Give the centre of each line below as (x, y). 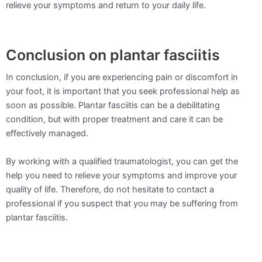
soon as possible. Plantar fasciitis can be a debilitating (113, 106)
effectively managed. (47, 134)
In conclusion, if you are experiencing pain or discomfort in (122, 77)
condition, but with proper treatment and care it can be (114, 120)
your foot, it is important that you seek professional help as (123, 92)
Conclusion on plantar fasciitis (113, 55)
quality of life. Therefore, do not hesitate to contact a (110, 190)
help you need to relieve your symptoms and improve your (121, 176)
